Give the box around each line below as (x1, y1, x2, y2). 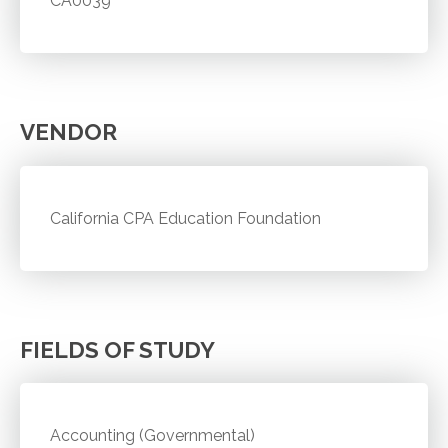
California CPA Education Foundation (50, 208, 322, 228)
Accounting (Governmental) (50, 426, 256, 446)
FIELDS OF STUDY (20, 336, 215, 363)
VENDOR (20, 118, 117, 145)
